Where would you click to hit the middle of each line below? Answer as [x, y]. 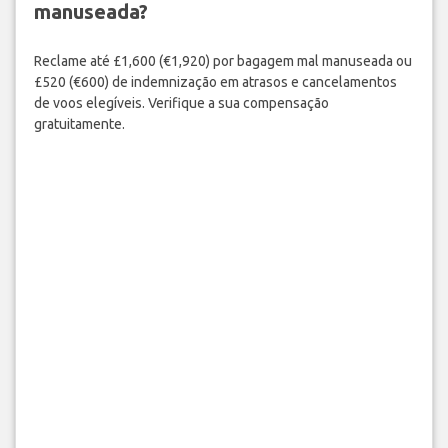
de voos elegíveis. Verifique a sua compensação [181, 102]
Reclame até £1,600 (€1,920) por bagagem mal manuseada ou [222, 60]
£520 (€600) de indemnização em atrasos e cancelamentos [215, 81]
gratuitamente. [79, 123]
